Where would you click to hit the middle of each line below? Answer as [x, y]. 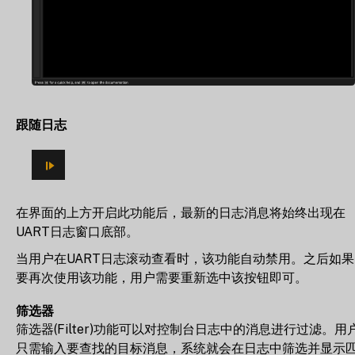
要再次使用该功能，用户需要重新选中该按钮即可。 [162, 277]
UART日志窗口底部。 [77, 231]
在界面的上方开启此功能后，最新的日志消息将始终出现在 [181, 212]
